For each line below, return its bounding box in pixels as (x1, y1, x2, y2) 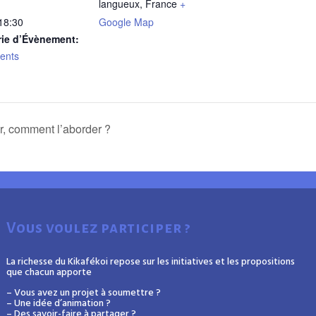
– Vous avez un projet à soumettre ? (6, 284, 161, 301)
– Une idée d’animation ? (6, 295, 111, 312)
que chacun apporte (6, 264, 92, 281)
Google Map (99, 15, 154, 29)
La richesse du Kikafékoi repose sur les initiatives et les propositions (6, 253, 295, 270)
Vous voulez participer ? (6, 219, 190, 236)
